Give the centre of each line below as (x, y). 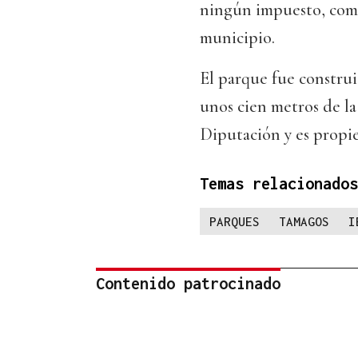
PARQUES (235, 222)
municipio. (237, 38)
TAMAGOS (304, 222)
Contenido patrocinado (188, 284)
